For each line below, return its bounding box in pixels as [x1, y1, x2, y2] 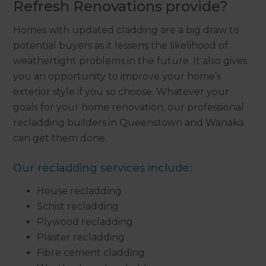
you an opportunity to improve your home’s [13, 70, 221, 82]
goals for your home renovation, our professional [13, 101, 245, 113]
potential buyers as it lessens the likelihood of [13, 39, 229, 51]
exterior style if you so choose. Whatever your [13, 85, 230, 97]
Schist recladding [37, 200, 119, 212]
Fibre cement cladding [37, 246, 145, 258]
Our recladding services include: [13, 161, 192, 175]
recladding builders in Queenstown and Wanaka [13, 116, 245, 128]
